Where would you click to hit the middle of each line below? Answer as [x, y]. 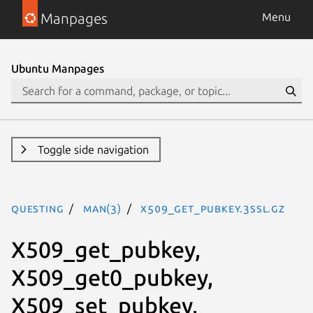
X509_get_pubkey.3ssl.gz [213, 208]
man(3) [102, 208]
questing [38, 208]
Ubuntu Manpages [58, 68]
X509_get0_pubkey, [112, 277]
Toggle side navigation [93, 150]
